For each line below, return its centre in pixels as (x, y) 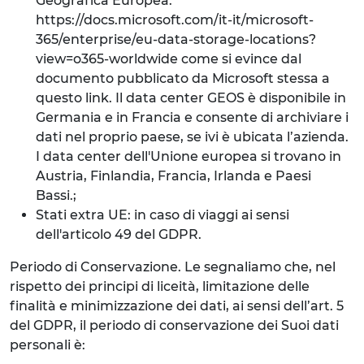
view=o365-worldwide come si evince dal (169, 59)
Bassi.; (56, 195)
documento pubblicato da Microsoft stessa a (183, 78)
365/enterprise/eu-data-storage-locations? (176, 39)
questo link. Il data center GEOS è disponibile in (191, 98)
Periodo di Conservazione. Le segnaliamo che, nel (173, 267)
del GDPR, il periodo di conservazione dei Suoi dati (174, 325)
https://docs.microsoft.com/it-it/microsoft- (175, 20)
